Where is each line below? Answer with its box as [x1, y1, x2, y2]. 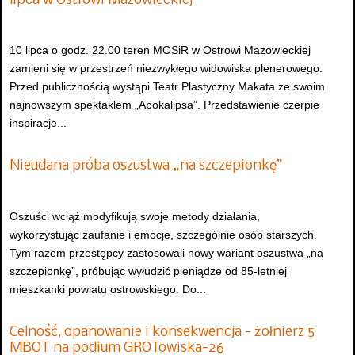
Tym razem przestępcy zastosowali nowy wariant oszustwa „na [10, 246, 323, 259]
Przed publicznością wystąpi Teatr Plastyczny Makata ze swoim [10, 80, 325, 94]
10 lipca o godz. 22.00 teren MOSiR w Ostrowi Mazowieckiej [10, 44, 311, 57]
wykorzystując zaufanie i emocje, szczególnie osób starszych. [10, 227, 317, 241]
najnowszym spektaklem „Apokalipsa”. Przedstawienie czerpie [10, 98, 319, 112]
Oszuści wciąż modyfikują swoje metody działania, [10, 209, 260, 223]
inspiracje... [10, 116, 67, 130]
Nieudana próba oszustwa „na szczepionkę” [10, 158, 282, 174]
